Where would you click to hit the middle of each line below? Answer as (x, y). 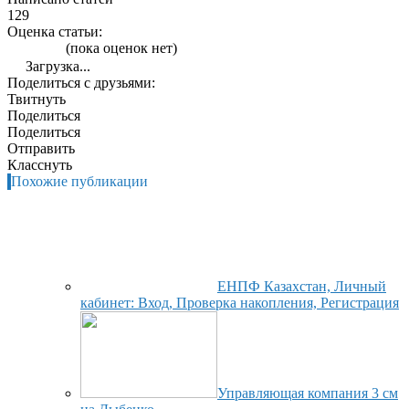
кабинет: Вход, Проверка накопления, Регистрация (240, 302)
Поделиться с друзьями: (81, 82)
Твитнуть (37, 99)
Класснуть (40, 164)
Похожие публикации (79, 181)
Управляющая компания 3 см (308, 393)
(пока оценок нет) (120, 47)
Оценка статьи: (55, 31)
